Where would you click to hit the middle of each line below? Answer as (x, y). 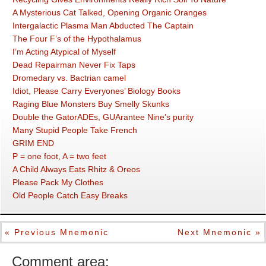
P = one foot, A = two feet (59, 156)
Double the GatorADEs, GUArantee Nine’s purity (103, 117)
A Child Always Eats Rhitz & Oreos (76, 169)
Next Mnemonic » (219, 232)
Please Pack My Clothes (58, 182)
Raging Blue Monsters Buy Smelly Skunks (91, 104)
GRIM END (33, 143)
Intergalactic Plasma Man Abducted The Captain (103, 26)
